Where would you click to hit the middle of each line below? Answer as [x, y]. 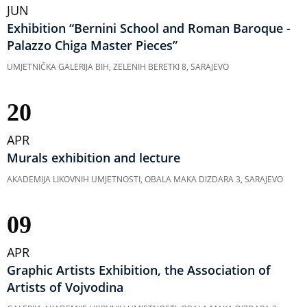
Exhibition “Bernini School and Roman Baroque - [149, 28]
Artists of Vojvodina [65, 287]
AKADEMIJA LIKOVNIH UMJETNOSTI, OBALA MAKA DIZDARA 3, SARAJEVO [145, 179]
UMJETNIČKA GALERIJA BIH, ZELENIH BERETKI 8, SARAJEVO [118, 67]
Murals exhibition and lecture [94, 158]
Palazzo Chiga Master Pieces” [92, 45]
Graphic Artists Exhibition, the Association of [139, 270]
